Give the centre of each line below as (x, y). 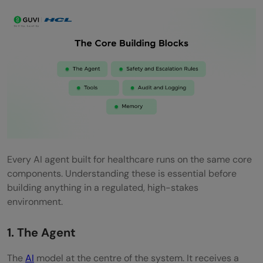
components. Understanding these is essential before (122, 174)
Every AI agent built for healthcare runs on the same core (129, 160)
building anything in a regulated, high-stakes (103, 188)
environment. (35, 202)
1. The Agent (43, 233)
